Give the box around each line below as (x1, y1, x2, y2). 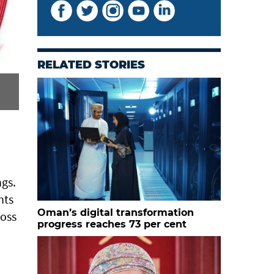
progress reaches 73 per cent (37, 218, 187, 230)
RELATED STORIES (37, 58, 145, 72)
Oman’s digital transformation (37, 207, 194, 218)
